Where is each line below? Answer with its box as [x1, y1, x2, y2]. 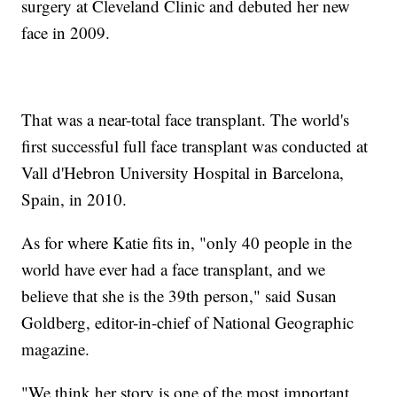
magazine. [21, 337, 90, 360]
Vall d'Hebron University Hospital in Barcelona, [21, 160, 345, 183]
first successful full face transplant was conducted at [21, 134, 369, 157]
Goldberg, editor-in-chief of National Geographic [21, 310, 354, 333]
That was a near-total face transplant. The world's [21, 107, 350, 130]
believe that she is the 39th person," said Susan [21, 284, 338, 307]
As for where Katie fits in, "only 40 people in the [21, 230, 353, 253]
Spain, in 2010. [21, 187, 128, 210]
